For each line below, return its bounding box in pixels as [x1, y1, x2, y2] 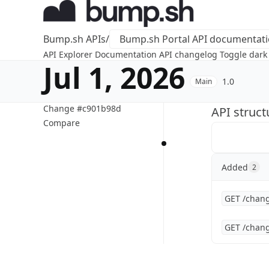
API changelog [159, 49, 217, 60]
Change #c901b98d [43, 103, 121, 114]
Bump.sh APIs [43, 32, 106, 46]
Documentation [95, 49, 157, 60]
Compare [43, 117, 80, 128]
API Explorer [43, 49, 95, 60]
